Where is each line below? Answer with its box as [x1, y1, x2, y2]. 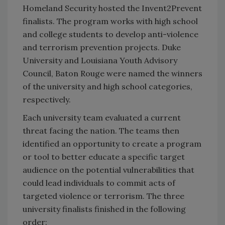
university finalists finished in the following [23, 204, 186, 214]
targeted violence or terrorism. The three [23, 191, 184, 201]
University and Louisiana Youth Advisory [23, 55, 177, 66]
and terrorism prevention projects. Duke [23, 42, 181, 53]
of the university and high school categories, [23, 81, 192, 92]
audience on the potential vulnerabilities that [23, 165, 194, 175]
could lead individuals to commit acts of [23, 178, 175, 188]
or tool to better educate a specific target [23, 152, 185, 162]
